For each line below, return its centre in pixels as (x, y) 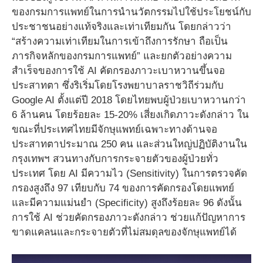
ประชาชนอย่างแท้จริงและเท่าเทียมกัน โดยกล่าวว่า (122, 26)
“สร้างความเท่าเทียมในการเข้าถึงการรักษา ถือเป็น (120, 41)
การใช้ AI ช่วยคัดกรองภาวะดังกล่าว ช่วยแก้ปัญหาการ (129, 217)
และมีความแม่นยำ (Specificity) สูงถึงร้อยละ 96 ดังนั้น (127, 203)
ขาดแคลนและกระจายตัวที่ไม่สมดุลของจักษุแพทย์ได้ (124, 232)
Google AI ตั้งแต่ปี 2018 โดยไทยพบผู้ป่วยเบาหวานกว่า (129, 100)
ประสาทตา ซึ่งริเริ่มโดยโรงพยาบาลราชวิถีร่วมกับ (118, 85)
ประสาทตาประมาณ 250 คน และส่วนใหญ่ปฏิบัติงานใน (129, 144)
